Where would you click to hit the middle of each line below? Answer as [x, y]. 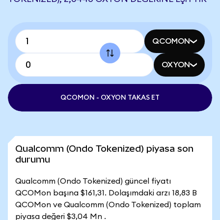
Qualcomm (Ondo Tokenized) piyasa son [104, 149]
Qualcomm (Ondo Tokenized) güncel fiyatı [93, 181]
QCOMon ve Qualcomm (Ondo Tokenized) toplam [108, 205]
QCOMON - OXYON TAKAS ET [110, 98]
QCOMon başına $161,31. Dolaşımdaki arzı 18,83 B [106, 193]
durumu [33, 159]
